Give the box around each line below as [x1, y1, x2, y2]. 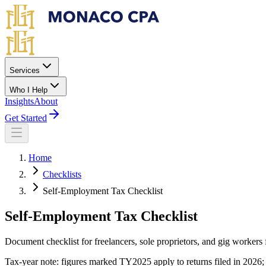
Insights [5, 96, 34, 106]
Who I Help [9, 85, 47, 94]
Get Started [5, 113, 47, 123]
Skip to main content [4, 4, 81, 14]
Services [9, 66, 40, 75]
